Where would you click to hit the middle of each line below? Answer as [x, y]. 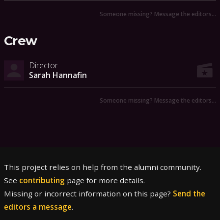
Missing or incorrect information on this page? [88, 194]
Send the [189, 194]
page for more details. [105, 180]
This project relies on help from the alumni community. [103, 167]
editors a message [38, 207]
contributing [42, 180]
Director [43, 66]
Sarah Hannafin [58, 75]
